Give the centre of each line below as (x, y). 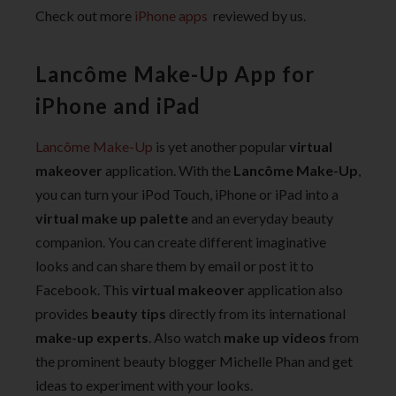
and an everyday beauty (261, 218)
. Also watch (186, 338)
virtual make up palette (112, 218)
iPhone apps (171, 16)
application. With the (168, 171)
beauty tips (129, 314)
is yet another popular (220, 147)
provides (63, 314)
